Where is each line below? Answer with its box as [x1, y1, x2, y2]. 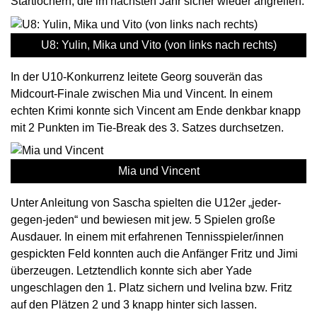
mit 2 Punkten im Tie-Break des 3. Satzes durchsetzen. [11, 121, 284, 134]
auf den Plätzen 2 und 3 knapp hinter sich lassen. [11, 299, 257, 311]
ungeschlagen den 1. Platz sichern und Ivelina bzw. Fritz [11, 282, 292, 294]
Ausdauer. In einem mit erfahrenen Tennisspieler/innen [11, 231, 284, 243]
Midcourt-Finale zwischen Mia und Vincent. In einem [11, 87, 272, 100]
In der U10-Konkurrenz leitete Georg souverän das [11, 70, 263, 83]
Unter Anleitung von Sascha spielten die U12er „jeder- [11, 197, 281, 209]
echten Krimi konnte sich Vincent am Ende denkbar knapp [11, 104, 301, 117]
